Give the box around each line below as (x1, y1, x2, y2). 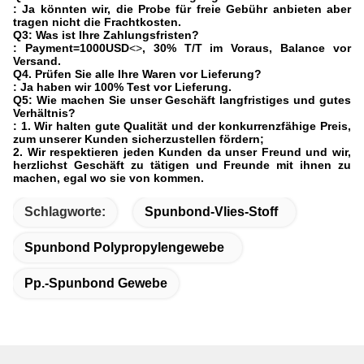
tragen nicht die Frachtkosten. (13, 15, 181, 29)
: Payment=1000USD (13, 41, 129, 55)
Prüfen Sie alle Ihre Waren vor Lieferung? (35, 67, 262, 81)
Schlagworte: (24, 205, 106, 219)
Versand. (13, 54, 61, 68)
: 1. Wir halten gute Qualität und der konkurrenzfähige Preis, (13, 119, 351, 133)
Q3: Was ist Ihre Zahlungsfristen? (13, 28, 199, 42)
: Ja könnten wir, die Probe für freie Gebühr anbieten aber (13, 2, 351, 16)
